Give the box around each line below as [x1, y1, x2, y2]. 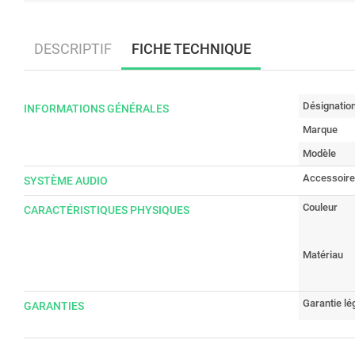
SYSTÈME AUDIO [24, 174, 108, 187]
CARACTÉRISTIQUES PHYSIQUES [24, 204, 189, 216]
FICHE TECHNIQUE [131, 40, 251, 57]
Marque [303, 124, 338, 136]
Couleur [303, 201, 338, 213]
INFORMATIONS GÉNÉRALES [24, 102, 169, 115]
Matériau [303, 249, 343, 261]
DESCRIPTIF [33, 40, 112, 57]
